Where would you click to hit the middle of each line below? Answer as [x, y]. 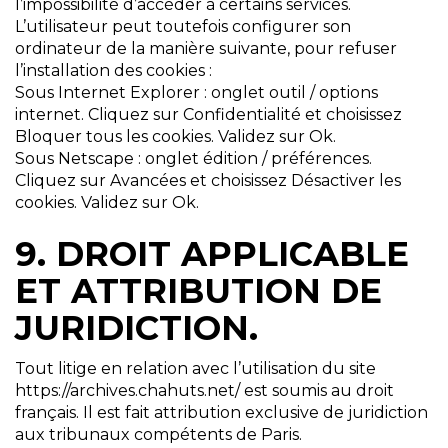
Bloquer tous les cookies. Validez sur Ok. [175, 137]
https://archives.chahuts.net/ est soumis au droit [204, 391]
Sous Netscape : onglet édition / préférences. [193, 159]
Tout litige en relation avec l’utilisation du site [195, 369]
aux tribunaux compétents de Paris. [158, 435]
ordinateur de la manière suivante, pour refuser [206, 49]
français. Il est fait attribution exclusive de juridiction [221, 413]
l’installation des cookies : [113, 71]
